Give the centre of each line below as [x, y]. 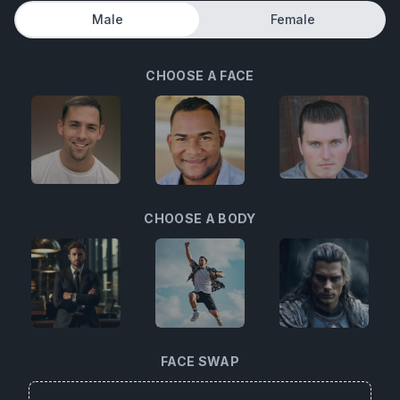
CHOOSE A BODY [200, 218]
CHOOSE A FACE [200, 75]
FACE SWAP [200, 361]
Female [292, 19]
